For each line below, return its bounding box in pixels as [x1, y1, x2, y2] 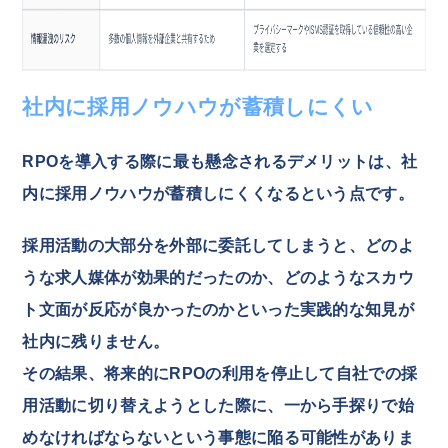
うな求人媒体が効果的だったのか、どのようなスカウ [22, 268, 415, 286]
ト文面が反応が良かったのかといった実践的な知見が [22, 300, 415, 318]
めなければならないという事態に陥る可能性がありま [22, 428, 415, 446]
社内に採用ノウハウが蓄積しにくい [22, 94, 374, 118]
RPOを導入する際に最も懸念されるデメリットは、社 [22, 152, 418, 170]
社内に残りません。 [22, 332, 170, 350]
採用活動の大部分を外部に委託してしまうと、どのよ [22, 236, 415, 254]
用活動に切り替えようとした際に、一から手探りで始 [22, 396, 415, 414]
